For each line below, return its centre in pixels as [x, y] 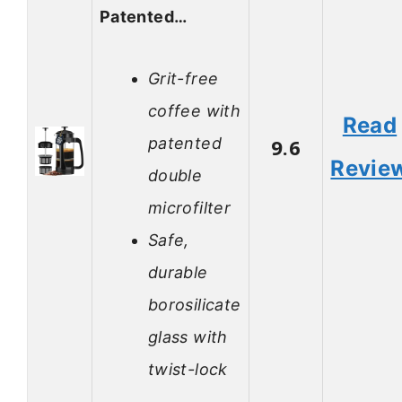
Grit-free [184, 78]
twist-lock [188, 369]
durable [178, 272]
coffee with [194, 110]
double [175, 175]
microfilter [189, 207]
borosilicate [195, 304]
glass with [188, 336]
